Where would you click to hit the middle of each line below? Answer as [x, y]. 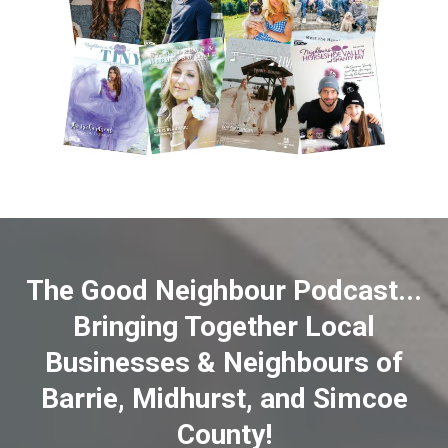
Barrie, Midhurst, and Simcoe [224, 398]
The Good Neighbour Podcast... [224, 290]
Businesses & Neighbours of [224, 362]
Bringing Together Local [224, 326]
